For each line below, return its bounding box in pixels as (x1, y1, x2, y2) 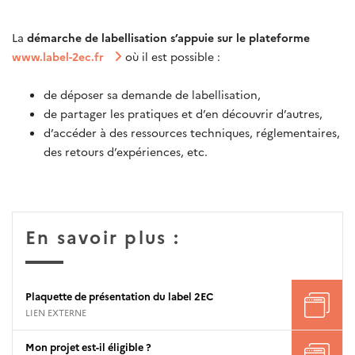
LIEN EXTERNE (25, 305, 86, 319)
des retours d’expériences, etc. (44, 143, 208, 159)
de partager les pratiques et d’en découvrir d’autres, (44, 105, 323, 121)
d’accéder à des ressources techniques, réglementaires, (44, 124, 340, 140)
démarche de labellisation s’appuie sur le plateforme (24, 29, 310, 45)
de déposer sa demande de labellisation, (44, 86, 261, 102)
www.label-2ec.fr (12, 48, 104, 64)
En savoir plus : (25, 223, 180, 249)
